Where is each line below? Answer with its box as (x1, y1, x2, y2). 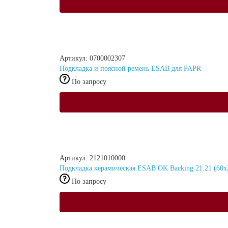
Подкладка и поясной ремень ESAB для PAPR (60, 64, 201, 72)
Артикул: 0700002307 (60, 54, 125, 62)
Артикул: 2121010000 (60, 154, 125, 162)
